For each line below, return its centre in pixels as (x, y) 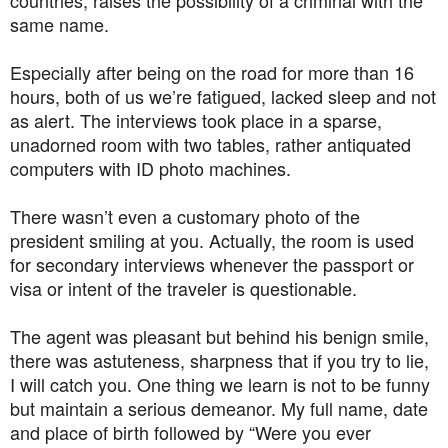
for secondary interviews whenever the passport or (212, 263)
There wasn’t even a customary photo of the (185, 215)
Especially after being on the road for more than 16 (212, 71)
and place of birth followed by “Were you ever (190, 431)
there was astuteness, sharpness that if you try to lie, (219, 359)
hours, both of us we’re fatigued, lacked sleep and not (223, 95)
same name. (59, 23)
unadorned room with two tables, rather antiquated (210, 143)
